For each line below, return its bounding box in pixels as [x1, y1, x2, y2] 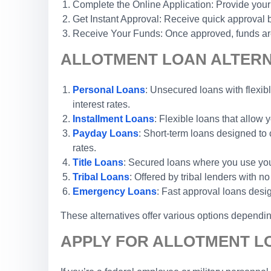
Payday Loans [73, 128, 139, 139]
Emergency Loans [73, 186, 157, 197]
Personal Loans [73, 85, 145, 95]
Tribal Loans [73, 172, 129, 182]
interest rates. [73, 99, 130, 109]
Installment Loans [73, 114, 154, 124]
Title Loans [73, 157, 123, 168]
